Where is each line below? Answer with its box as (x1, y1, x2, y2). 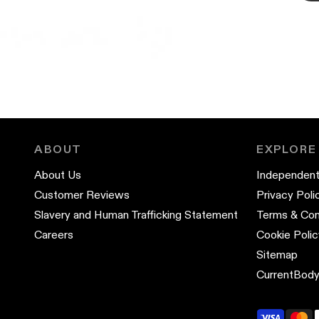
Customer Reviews (34, 187, 130, 202)
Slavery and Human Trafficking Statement (34, 207, 238, 221)
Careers (34, 227, 73, 241)
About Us (34, 167, 81, 182)
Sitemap (256, 247, 298, 261)
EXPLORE (256, 142, 317, 156)
